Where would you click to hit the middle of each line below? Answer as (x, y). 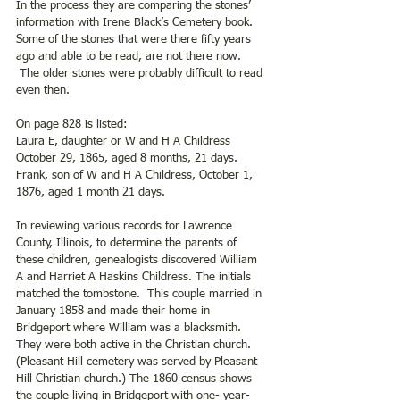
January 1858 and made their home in (115, 311)
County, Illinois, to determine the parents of (128, 243)
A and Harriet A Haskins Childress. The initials (135, 277)
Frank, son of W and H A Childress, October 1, (136, 175)
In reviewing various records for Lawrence (126, 226)
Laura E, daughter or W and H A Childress (125, 141)
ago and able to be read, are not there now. (130, 56)
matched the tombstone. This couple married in (141, 294)
